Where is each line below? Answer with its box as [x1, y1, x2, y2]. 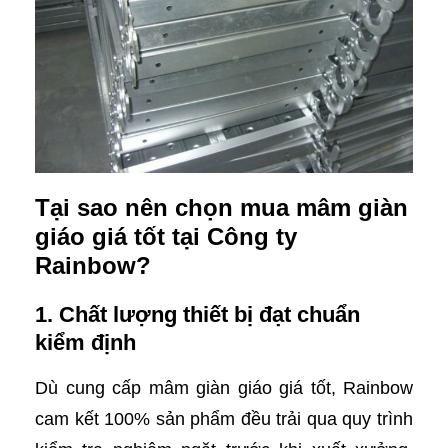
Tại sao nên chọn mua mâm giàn [35, 194, 408, 222]
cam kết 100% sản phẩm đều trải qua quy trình [35, 409, 413, 430]
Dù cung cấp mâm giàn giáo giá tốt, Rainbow [35, 378, 413, 399]
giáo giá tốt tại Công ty [35, 223, 297, 251]
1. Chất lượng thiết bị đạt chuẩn [35, 302, 360, 328]
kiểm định [35, 330, 136, 356]
